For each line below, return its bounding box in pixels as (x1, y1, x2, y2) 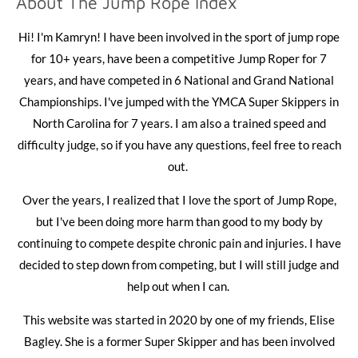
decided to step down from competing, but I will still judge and (19, 257, 339, 272)
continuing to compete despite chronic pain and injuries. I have (17, 236, 341, 250)
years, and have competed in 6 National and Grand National (24, 73, 334, 87)
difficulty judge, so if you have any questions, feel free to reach (17, 137, 341, 152)
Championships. (19, 94, 104, 109)
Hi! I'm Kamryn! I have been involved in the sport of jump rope (18, 30, 340, 44)
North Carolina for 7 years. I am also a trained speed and (32, 116, 326, 130)
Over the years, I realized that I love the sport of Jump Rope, (22, 193, 336, 207)
